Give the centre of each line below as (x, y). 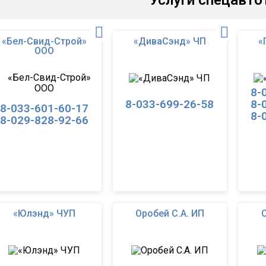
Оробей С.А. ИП (170, 213)
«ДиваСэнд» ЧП (170, 41)
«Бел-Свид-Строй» (44, 41)
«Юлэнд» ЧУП (44, 213)
